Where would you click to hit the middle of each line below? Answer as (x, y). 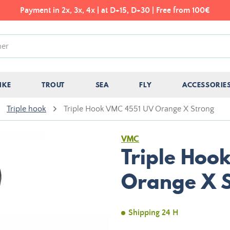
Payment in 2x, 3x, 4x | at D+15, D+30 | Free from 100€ (115, 10)
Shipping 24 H (154, 213)
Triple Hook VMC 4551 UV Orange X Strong (139, 109)
